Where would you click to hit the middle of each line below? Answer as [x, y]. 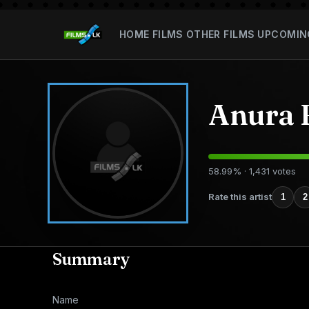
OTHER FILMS [220, 34]
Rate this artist [240, 197]
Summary [91, 259]
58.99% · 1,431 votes [252, 171]
